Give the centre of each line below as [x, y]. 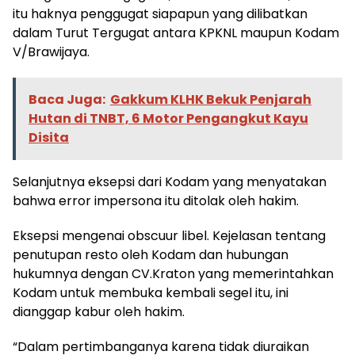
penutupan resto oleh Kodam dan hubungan [151, 255]
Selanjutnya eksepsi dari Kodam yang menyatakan [170, 182]
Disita [49, 137]
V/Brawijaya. [51, 52]
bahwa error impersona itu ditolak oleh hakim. [156, 201]
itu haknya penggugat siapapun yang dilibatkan [160, 14]
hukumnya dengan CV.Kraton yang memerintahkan [173, 274]
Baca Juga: [67, 99]
